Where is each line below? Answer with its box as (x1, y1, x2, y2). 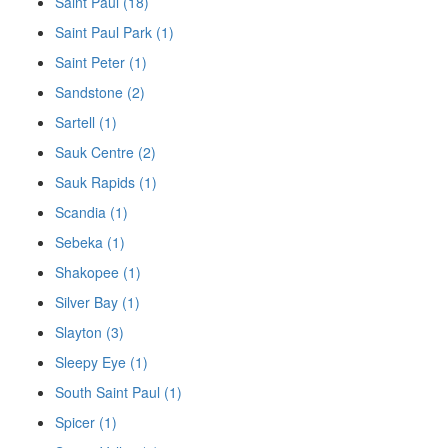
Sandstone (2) (55, 81, 145, 102)
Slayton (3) (55, 321, 124, 342)
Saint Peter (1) (55, 51, 147, 72)
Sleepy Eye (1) (55, 351, 148, 372)
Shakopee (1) (55, 261, 141, 282)
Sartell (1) (55, 111, 117, 132)
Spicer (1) (55, 411, 117, 432)
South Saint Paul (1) (55, 381, 182, 402)
